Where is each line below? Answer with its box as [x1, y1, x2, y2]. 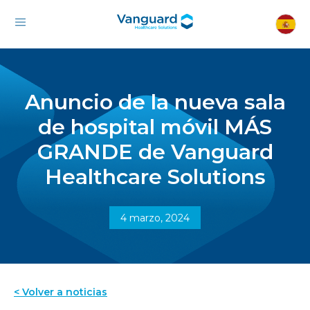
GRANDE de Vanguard [37, 139, 273, 165]
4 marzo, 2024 [120, 212, 190, 224]
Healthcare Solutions [44, 164, 266, 190]
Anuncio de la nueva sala [24, 89, 286, 115]
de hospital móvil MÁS [38, 114, 272, 140]
